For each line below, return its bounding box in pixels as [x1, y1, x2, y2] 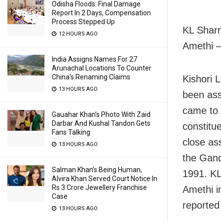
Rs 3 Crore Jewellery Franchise [52, 184, 147, 191]
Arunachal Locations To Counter [52, 64, 151, 72]
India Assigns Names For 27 [52, 55, 137, 63]
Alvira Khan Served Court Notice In [52, 175, 157, 183]
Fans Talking [52, 128, 90, 136]
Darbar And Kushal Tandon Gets [52, 119, 150, 127]
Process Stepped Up [52, 18, 115, 26]
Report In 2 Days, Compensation [52, 9, 151, 17]
